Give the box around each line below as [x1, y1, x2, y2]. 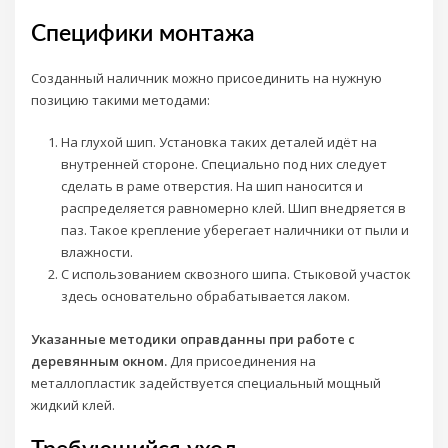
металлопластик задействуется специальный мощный [31, 374, 382, 393]
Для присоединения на [167, 352, 317, 371]
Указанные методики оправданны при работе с [31, 330, 356, 349]
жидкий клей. [31, 396, 116, 415]
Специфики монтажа [31, 22, 256, 45]
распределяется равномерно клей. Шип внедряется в [60, 199, 406, 218]
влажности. [60, 243, 133, 262]
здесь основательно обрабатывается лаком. [60, 287, 350, 306]
